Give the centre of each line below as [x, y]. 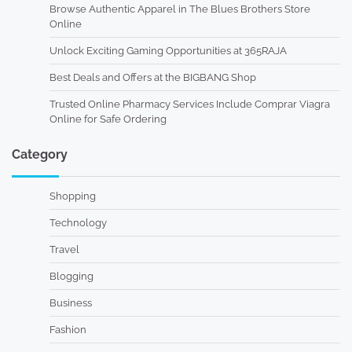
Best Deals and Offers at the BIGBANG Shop [153, 78]
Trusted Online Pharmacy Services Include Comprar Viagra [190, 104]
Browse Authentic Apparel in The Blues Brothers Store [180, 9]
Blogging [71, 277]
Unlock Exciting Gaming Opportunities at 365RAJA [168, 51]
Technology [78, 223]
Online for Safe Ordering [108, 119]
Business [71, 303]
